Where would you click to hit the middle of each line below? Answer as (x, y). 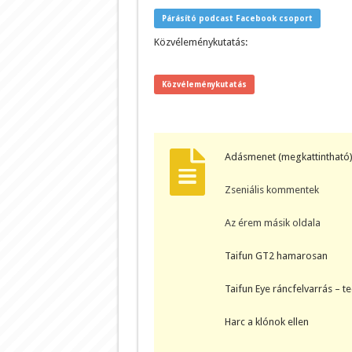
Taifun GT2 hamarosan (276, 255)
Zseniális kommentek (271, 189)
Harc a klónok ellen (266, 321)
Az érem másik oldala (272, 222)
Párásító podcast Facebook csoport (237, 18)
